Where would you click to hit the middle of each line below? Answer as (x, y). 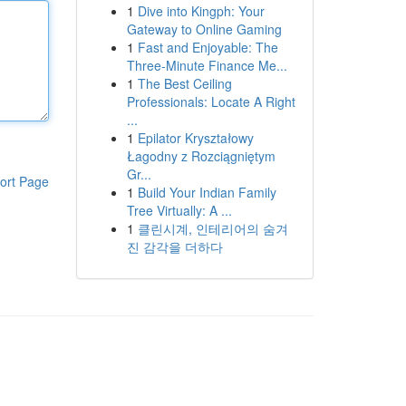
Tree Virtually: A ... (179, 210)
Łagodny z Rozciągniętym (201, 156)
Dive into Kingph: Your (201, 11)
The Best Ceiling (184, 83)
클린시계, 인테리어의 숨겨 (213, 228)
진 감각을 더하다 (174, 246)
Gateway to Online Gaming (204, 29)
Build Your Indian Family (207, 192)
